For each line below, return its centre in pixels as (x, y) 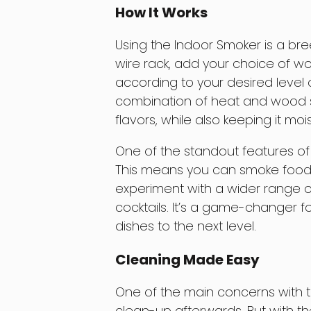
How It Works (161, 13)
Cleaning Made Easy (187, 260)
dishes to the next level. (185, 226)
